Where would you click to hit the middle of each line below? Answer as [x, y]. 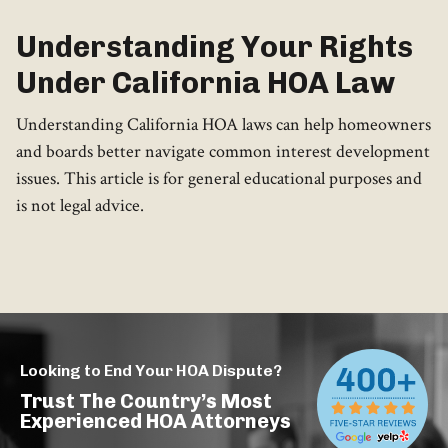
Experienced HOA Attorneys [155, 421]
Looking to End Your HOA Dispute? [151, 371]
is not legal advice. [80, 206]
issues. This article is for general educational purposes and [219, 179]
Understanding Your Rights [214, 47]
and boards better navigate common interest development [223, 152]
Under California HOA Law [205, 83]
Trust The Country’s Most [146, 401]
